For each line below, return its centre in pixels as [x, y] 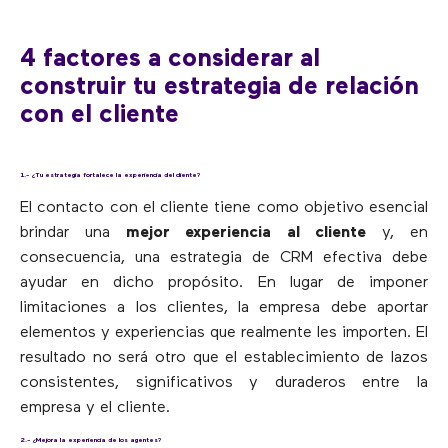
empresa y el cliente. [95, 408]
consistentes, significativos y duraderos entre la [224, 383]
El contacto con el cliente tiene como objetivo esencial [224, 208]
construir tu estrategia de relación [219, 88]
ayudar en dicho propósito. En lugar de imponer [224, 283]
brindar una [73, 233]
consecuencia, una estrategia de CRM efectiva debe [224, 258]
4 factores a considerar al [170, 60]
